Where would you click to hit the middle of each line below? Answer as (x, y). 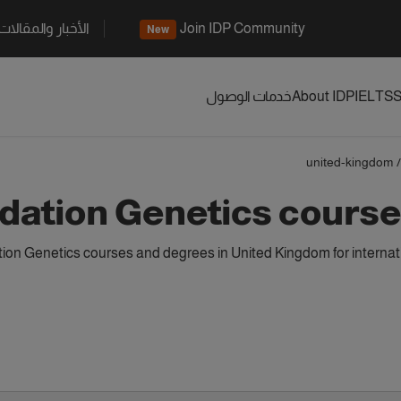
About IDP (323, 96)
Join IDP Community (243, 28)
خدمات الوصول (249, 96)
